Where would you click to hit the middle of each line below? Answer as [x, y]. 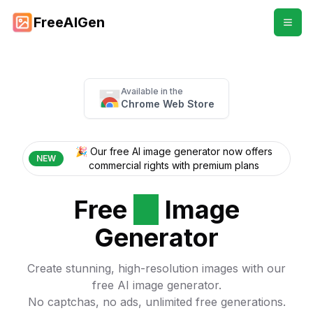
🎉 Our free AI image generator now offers [174, 151]
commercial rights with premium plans [174, 165]
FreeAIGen [69, 22]
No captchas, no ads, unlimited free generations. [156, 302]
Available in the [152, 91]
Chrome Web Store [168, 104]
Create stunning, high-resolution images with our [156, 268]
